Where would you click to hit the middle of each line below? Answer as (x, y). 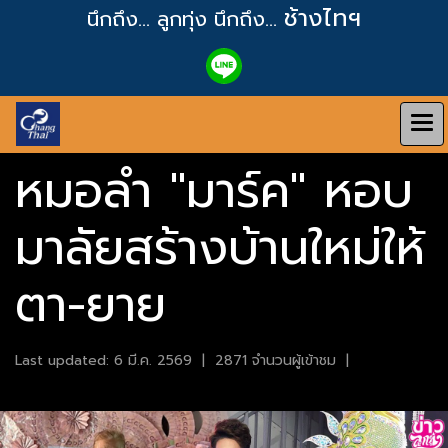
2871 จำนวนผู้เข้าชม (275, 360)
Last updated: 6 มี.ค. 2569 (103, 360)
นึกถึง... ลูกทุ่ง (150, 19)
